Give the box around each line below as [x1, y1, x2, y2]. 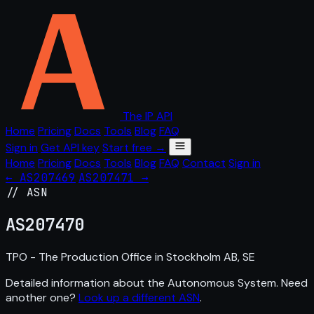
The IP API [123, 109, 172, 123]
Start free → [102, 140, 166, 155]
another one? [6, 289, 78, 305]
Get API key [41, 140, 100, 155]
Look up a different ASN [78, 289, 200, 305]
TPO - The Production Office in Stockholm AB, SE [6, 249, 255, 264]
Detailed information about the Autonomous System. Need [6, 275, 308, 290]
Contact [182, 156, 226, 170]
